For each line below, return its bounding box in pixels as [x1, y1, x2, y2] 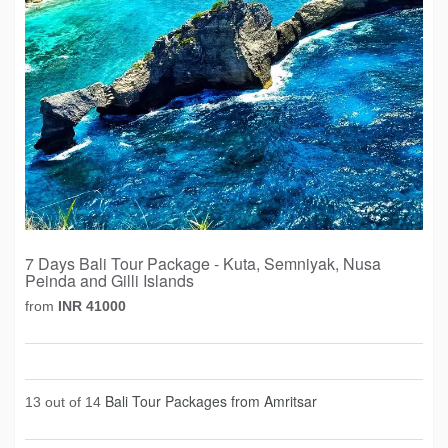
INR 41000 [58, 298, 126, 314]
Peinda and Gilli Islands [25, 269, 194, 292]
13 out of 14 [25, 394, 105, 410]
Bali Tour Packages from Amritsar [105, 391, 317, 411]
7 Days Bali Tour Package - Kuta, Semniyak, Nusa [25, 252, 381, 275]
